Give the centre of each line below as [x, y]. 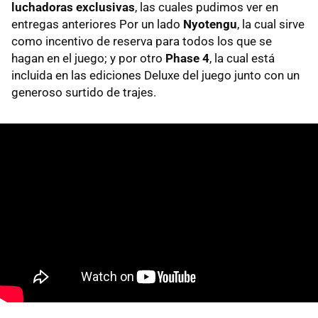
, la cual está [242, 58]
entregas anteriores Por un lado [97, 24]
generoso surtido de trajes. [84, 92]
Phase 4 [187, 58]
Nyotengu [210, 24]
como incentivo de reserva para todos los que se [142, 41]
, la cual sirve [271, 24]
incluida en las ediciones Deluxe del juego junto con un [155, 75]
